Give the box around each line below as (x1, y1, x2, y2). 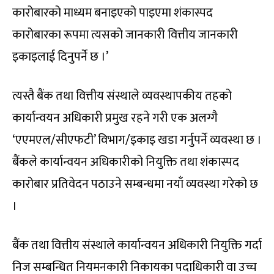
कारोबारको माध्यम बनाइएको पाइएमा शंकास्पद (12, 2, 213, 24)
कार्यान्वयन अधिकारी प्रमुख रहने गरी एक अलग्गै (12, 108, 218, 129)
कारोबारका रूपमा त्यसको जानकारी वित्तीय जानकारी (12, 24, 238, 46)
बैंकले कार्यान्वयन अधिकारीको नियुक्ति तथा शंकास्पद (12, 152, 239, 173)
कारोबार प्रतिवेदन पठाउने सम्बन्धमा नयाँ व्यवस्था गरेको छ (12, 174, 258, 195)
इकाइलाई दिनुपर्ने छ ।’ (12, 46, 108, 68)
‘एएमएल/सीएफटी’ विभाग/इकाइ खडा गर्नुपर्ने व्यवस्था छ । (12, 130, 262, 151)
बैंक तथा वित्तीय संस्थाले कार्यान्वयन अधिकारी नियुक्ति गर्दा (12, 235, 262, 256)
